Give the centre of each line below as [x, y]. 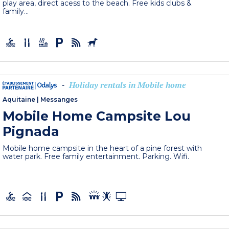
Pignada [31, 132]
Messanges [59, 100]
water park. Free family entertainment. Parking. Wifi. [96, 157]
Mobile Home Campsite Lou [97, 116]
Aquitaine [19, 100]
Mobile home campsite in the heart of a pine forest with [102, 148]
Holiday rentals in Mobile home [128, 85]
